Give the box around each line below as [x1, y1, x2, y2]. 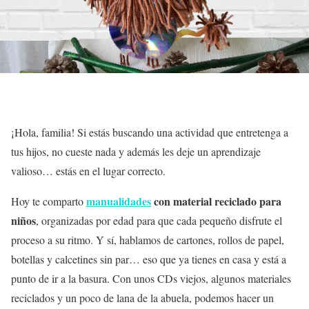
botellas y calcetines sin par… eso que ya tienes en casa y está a [11, 252, 286, 267]
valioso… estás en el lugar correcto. [11, 163, 166, 179]
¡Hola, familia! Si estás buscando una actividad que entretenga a [11, 125, 288, 140]
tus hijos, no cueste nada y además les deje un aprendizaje [11, 144, 261, 159]
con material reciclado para [151, 193, 281, 210]
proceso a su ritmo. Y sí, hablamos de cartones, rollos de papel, [11, 232, 284, 248]
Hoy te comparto [11, 194, 86, 209]
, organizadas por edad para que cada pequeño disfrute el [36, 213, 282, 228]
